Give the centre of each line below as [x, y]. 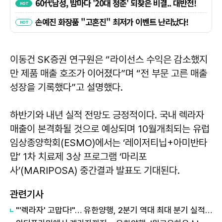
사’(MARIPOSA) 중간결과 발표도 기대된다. [95, 171]
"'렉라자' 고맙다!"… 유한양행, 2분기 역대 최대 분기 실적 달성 [209, 210]
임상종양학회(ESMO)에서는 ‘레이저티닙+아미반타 [109, 143]
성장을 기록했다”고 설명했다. [66, 87]
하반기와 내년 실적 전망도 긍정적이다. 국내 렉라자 [107, 115]
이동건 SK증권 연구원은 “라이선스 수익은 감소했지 [109, 60]
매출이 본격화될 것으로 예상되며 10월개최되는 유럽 [110, 129]
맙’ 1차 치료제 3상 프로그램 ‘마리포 [78, 157]
